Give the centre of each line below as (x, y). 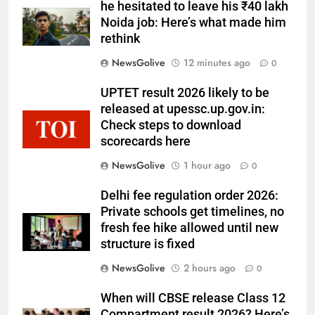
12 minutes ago (217, 63)
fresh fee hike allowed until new (189, 228)
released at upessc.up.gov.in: (183, 109)
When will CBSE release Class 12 (193, 298)
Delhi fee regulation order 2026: (189, 196)
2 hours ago (210, 268)
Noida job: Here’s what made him (193, 23)
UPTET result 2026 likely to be (185, 93)
